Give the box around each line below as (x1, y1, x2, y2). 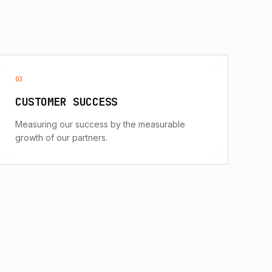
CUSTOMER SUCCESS (15, 94, 118, 109)
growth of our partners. (15, 132, 107, 143)
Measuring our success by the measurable (15, 118, 185, 129)
